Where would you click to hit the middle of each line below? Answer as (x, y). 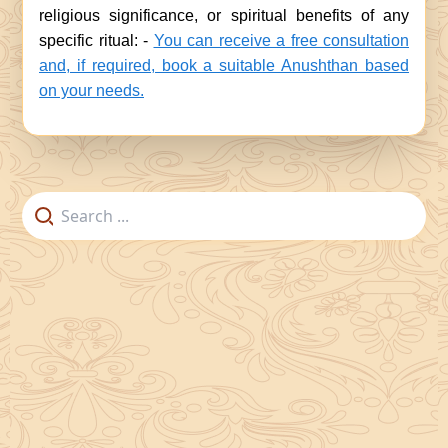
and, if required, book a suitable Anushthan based (224, 65)
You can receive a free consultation (281, 40)
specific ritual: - (96, 40)
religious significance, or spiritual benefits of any (224, 15)
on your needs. (91, 90)
